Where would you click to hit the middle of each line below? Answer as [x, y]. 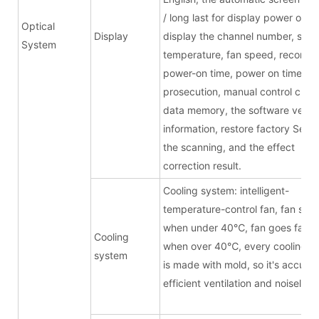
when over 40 [195, 246]
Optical [38, 26]
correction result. [202, 165]
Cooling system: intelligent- [226, 190]
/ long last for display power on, [236, 17]
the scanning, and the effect [229, 147]
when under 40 [198, 227]
